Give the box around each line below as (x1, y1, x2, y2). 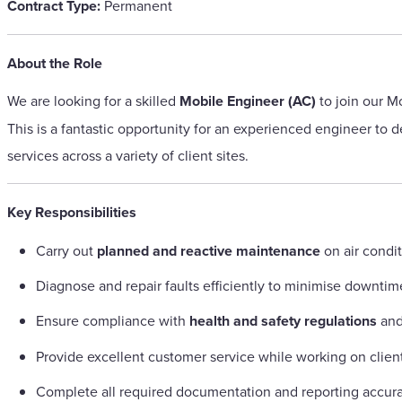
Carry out (36, 240, 97, 260)
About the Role (7, 53, 102, 74)
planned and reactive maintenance (97, 240, 320, 261)
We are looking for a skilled (7, 91, 179, 111)
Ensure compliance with (36, 310, 189, 331)
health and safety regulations (189, 310, 377, 332)
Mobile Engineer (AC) (179, 91, 316, 112)
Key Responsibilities (7, 202, 136, 223)
